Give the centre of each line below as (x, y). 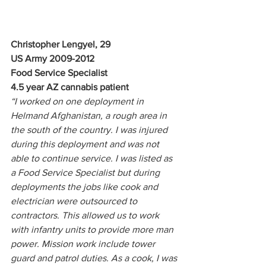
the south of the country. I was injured (90, 129)
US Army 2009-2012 (53, 58)
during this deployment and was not (86, 144)
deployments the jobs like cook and (85, 186)
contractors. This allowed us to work (86, 215)
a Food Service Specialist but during (86, 172)
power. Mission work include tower (84, 243)
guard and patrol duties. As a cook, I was (95, 258)
